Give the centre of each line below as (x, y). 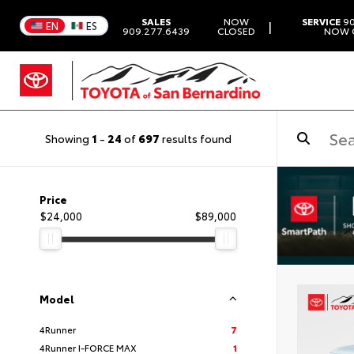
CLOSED (237, 30)
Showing (68, 138)
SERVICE (322, 21)
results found (196, 138)
